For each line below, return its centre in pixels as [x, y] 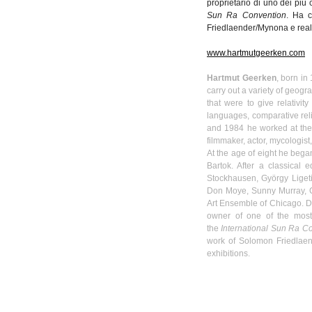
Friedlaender [231, 28]
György [275, 178]
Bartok [219, 166]
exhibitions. [228, 253]
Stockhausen [232, 178]
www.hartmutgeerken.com [256, 53]
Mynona [273, 28]
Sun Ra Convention [247, 15]
